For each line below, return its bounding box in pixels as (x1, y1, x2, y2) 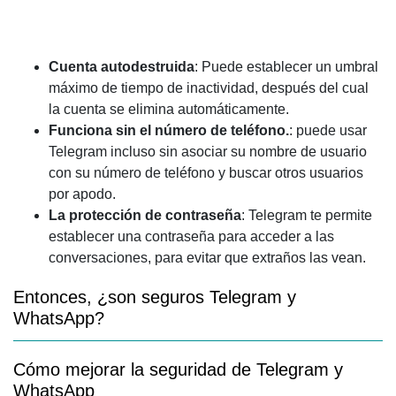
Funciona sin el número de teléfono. (49, 123, 289, 138)
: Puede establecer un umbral (194, 59, 378, 74)
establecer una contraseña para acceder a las (49, 229, 334, 244)
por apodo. (49, 187, 116, 202)
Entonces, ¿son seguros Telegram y (13, 287, 296, 307)
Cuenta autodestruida (49, 59, 194, 74)
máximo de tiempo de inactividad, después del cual (49, 80, 369, 95)
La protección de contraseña (49, 208, 241, 223)
